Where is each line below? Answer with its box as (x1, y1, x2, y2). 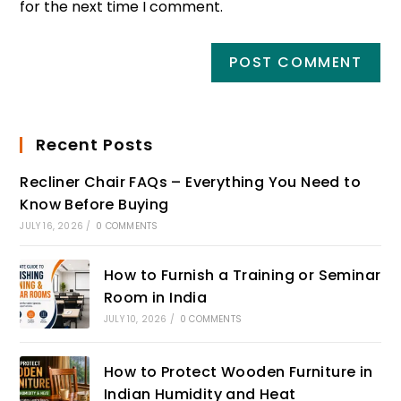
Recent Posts (36, 132, 154, 156)
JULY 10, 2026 (103, 311, 167, 326)
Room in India (103, 286, 208, 308)
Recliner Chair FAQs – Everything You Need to (20, 171, 362, 192)
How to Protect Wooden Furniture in (103, 362, 373, 383)
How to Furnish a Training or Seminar (103, 264, 381, 286)
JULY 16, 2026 (20, 218, 84, 233)
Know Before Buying (20, 193, 169, 215)
